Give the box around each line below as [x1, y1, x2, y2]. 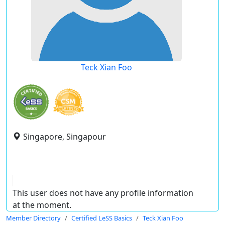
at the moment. [13, 199, 71, 210]
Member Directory [6, 213, 61, 222]
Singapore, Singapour [23, 131, 106, 142]
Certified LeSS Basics [71, 213, 132, 222]
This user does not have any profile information [13, 187, 193, 198]
